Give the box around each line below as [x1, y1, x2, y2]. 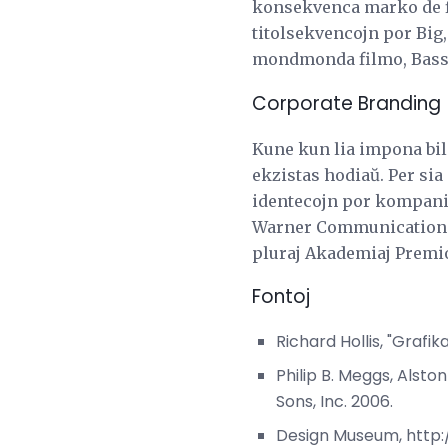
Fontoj [252, 283, 310, 311]
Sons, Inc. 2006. [276, 390, 393, 414]
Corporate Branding [252, 90, 441, 118]
